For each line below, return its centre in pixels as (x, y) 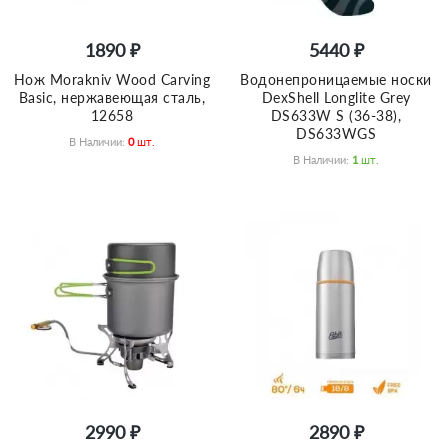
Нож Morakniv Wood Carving (112, 80)
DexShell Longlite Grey (336, 98)
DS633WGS (336, 134)
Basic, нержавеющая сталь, (112, 98)
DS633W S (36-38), (336, 116)
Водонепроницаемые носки (336, 80)
